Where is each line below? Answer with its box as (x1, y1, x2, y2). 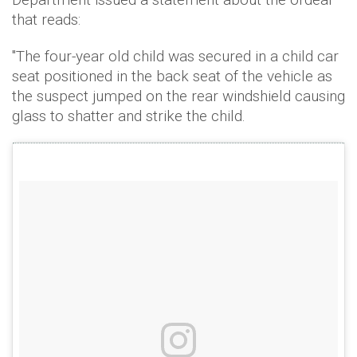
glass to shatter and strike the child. (12, 106, 249, 125)
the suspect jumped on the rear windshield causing (12, 86, 345, 105)
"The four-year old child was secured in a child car (12, 46, 339, 65)
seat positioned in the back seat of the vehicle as (12, 66, 332, 85)
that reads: (12, 10, 80, 29)
